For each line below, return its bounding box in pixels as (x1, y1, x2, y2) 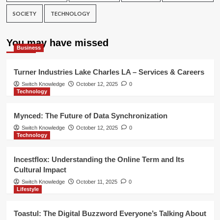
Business (16, 44, 41, 51)
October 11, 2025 (76, 178, 117, 185)
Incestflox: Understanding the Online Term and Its (13, 155, 184, 164)
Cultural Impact (13, 165, 66, 174)
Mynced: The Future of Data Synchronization (13, 111, 167, 120)
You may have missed (6, 37, 109, 48)
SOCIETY (12, 10, 36, 17)
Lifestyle (16, 186, 39, 192)
